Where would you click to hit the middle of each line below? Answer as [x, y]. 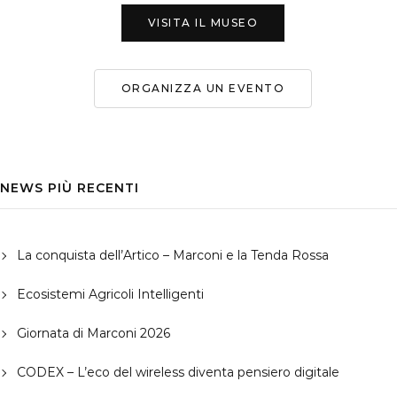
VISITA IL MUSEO [203, 22]
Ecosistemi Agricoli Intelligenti [110, 295]
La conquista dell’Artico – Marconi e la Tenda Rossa [172, 256]
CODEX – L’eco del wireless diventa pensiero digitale [178, 373]
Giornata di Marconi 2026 [93, 334]
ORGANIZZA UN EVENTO [203, 88]
